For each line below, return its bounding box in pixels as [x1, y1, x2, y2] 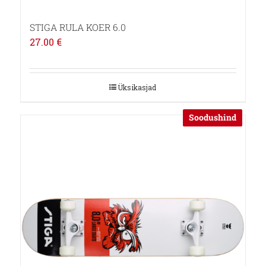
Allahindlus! [34, 129, 94, 142]
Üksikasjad [118, 82, 157, 92]
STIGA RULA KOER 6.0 [29, 21, 126, 33]
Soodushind [189, 112, 237, 123]
